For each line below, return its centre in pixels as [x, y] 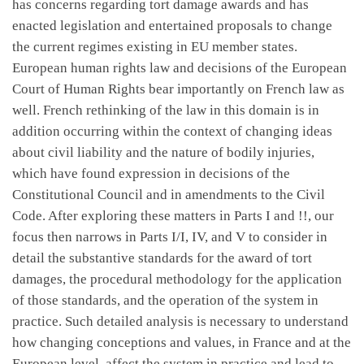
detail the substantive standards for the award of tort [162, 258]
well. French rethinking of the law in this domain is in [166, 110]
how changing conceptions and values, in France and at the [182, 342]
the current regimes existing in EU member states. [155, 46]
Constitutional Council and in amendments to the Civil [169, 194]
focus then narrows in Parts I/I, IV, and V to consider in [170, 236]
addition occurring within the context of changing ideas [172, 131]
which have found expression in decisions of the [151, 173]
